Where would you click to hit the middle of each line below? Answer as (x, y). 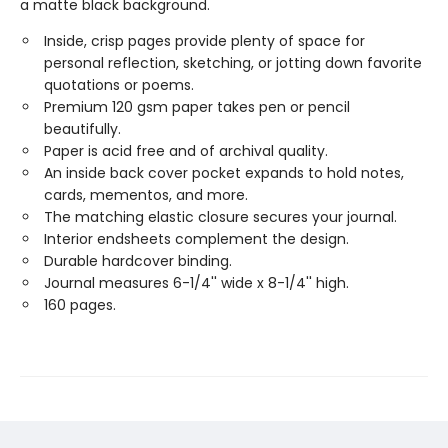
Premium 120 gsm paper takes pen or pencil (197, 106)
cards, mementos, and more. (146, 194)
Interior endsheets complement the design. (196, 238)
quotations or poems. (119, 84)
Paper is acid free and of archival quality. (186, 150)
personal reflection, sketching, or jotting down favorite (233, 62)
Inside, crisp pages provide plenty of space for (204, 40)
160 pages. (80, 304)
